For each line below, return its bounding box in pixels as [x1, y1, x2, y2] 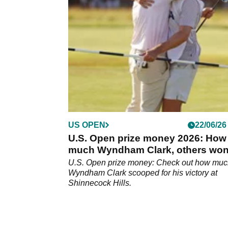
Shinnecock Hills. [68, 179, 131, 188]
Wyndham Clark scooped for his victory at [68, 168, 217, 178]
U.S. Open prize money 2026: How [68, 133, 226, 144]
